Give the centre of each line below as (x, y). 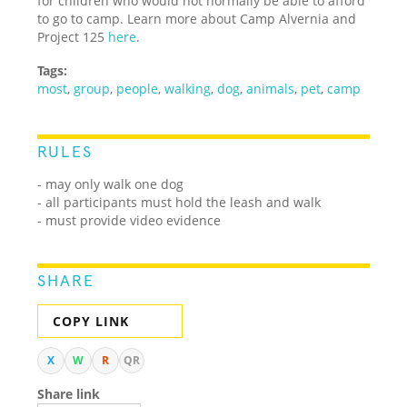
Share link (69, 393)
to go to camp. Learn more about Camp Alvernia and (197, 18)
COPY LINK (91, 321)
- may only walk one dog (111, 184)
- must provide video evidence (129, 220)
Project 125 (73, 36)
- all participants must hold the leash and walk (179, 202)
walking (188, 88)
